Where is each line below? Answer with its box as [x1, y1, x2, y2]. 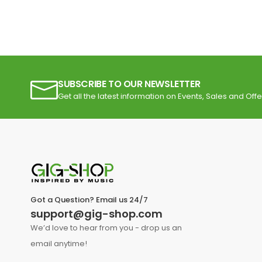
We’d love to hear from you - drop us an [30, 222, 182, 233]
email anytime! [30, 238, 87, 249]
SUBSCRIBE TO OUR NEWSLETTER [58, 77, 201, 91]
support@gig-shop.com [30, 206, 163, 221]
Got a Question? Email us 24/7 [30, 194, 148, 205]
